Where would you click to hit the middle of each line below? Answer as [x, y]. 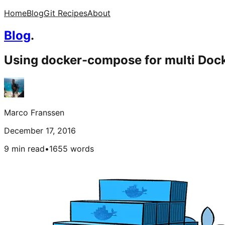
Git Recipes [66, 13]
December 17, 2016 [40, 130]
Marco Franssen [34, 112]
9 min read [24, 148]
